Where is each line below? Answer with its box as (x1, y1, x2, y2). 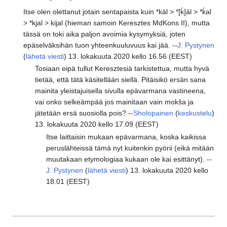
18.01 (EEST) (46, 177, 90, 186)
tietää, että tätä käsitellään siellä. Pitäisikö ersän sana (34, 75, 206, 84)
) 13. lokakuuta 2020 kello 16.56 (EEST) (64, 52, 193, 60)
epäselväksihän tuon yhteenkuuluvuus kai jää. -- (23, 41, 178, 49)
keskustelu (177, 109, 212, 118)
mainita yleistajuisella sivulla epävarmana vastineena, (34, 87, 206, 95)
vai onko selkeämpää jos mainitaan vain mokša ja (34, 98, 194, 106)
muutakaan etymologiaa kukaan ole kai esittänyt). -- (46, 155, 212, 164)
